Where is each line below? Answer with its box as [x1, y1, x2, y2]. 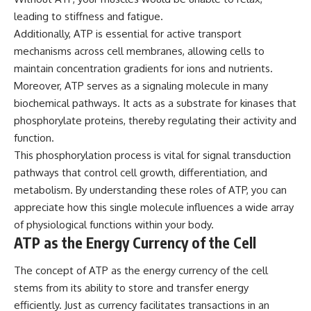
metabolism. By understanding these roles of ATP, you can [14, 183, 287, 197]
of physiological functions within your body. [14, 218, 214, 232]
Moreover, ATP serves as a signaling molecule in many [14, 79, 268, 93]
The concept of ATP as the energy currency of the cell [14, 263, 268, 277]
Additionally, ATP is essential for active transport [14, 27, 242, 41]
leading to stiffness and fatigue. [14, 10, 163, 24]
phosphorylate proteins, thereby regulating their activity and [14, 114, 296, 128]
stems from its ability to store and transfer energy [14, 280, 249, 294]
